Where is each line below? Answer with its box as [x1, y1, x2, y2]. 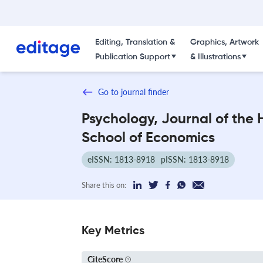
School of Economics [82, 130, 215, 145]
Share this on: [82, 180, 126, 190]
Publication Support [95, 53, 170, 61]
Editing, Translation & [95, 38, 175, 46]
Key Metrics [82, 225, 144, 237]
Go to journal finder [98, 87, 169, 97]
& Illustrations [190, 53, 241, 61]
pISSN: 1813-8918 [161, 154, 229, 164]
